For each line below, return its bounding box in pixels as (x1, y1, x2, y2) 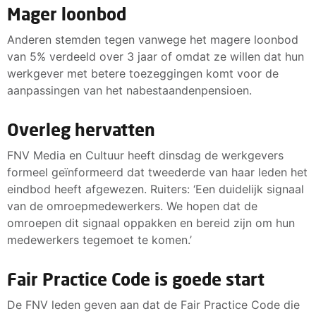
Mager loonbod (7, 3, 130, 24)
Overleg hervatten (7, 119, 155, 140)
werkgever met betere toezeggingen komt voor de (7, 66, 279, 80)
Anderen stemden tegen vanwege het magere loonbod (7, 32, 298, 47)
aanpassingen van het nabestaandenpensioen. (7, 83, 252, 97)
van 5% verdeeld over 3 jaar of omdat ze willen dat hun (7, 49, 304, 63)
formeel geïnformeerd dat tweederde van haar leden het (7, 164, 308, 179)
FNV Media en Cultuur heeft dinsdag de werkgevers (7, 147, 284, 162)
